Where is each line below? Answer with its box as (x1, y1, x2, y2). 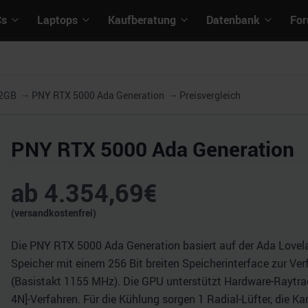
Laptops (37, 12, 78, 27)
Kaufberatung (108, 12, 176, 27)
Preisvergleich (179, 89, 241, 102)
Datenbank (206, 12, 260, 27)
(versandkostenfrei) (11, 206, 96, 219)
